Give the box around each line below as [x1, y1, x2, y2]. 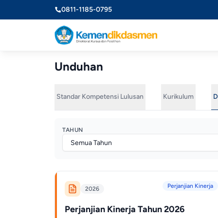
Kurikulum [163, 92, 194, 101]
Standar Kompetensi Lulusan [56, 92, 144, 101]
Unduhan [54, 59, 103, 73]
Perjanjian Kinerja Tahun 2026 [65, 204, 184, 215]
